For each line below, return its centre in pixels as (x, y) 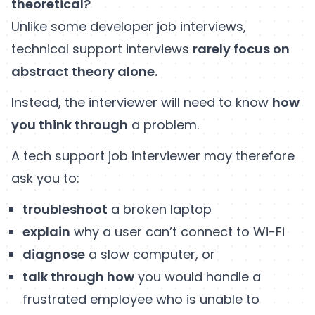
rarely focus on (241, 49)
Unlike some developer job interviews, (129, 26)
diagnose (54, 254)
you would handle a (198, 276)
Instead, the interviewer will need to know (142, 102)
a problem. (165, 124)
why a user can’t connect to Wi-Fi (179, 231)
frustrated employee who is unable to (141, 299)
